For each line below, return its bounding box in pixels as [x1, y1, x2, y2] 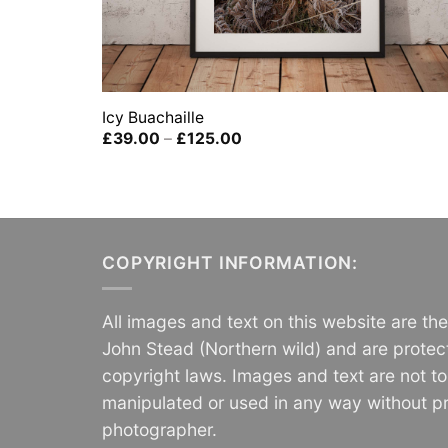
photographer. [102, 418, 217, 440]
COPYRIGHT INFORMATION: [102, 251, 359, 273]
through [240, 173, 299, 193]
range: [240, 143, 288, 163]
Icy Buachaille [101, 107, 204, 127]
